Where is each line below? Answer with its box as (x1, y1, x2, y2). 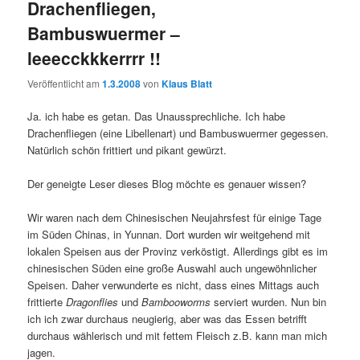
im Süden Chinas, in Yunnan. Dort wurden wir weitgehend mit (27, 226, 311, 242)
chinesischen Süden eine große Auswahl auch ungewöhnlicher (27, 260, 317, 276)
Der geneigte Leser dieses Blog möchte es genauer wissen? (27, 175, 307, 191)
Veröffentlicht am (27, 76, 103, 90)
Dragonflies (66, 293, 122, 309)
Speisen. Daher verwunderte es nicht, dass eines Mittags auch (27, 276, 320, 292)
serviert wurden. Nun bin (211, 293, 327, 309)
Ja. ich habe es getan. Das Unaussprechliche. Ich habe (27, 108, 286, 124)
